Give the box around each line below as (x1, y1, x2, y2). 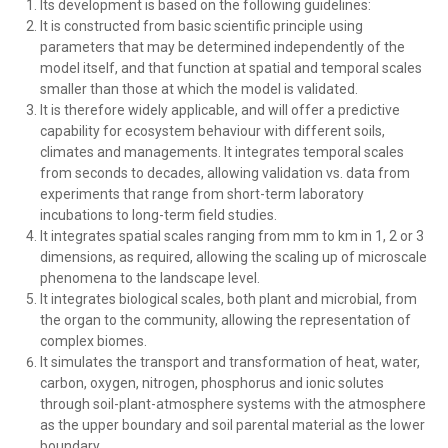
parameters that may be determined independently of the (40, 39, 405, 55)
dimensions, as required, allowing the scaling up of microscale (40, 249, 427, 265)
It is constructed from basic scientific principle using (40, 18, 363, 34)
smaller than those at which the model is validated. (40, 81, 358, 97)
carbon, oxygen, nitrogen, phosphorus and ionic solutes (40, 375, 384, 391)
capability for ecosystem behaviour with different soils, (40, 123, 385, 139)
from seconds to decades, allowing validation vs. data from (40, 165, 410, 181)
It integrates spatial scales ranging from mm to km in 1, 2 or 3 (40, 228, 424, 244)
